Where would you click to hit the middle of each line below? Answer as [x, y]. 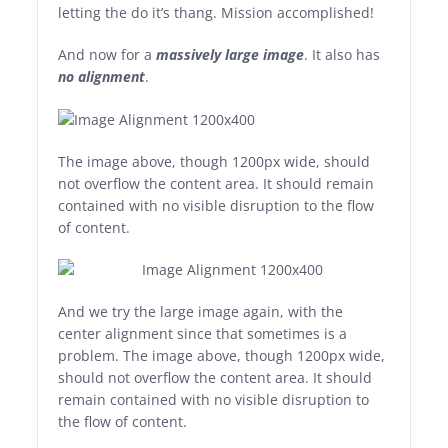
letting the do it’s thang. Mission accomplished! [216, 12]
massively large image [230, 54]
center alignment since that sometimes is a [203, 334]
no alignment [102, 76]
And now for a [107, 54]
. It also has [342, 54]
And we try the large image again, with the [201, 312]
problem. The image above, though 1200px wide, [222, 356]
